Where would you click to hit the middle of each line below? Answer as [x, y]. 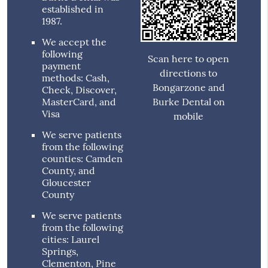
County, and [69, 171]
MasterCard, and [79, 102]
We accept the [74, 42]
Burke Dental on [188, 102]
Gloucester [67, 183]
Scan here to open [189, 59]
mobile [189, 116]
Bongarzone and [188, 88]
